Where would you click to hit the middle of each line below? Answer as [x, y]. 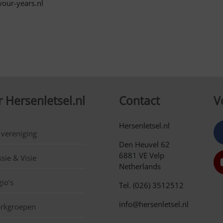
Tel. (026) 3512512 [151, 185]
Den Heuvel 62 [144, 144]
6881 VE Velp [142, 155]
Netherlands [140, 166]
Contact [139, 101]
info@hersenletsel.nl [154, 204]
